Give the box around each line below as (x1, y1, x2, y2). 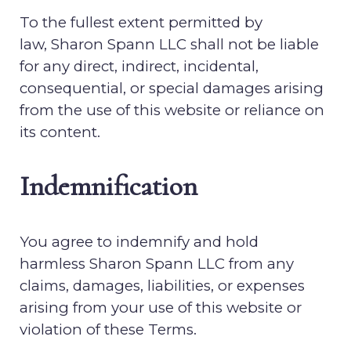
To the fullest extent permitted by (20, 13, 262, 31)
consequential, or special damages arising (20, 79, 324, 97)
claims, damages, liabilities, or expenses (20, 277, 305, 295)
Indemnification (20, 169, 197, 203)
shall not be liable (186, 35, 319, 53)
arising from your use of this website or (20, 299, 302, 317)
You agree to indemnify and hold (20, 233, 259, 251)
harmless (20, 255, 89, 273)
